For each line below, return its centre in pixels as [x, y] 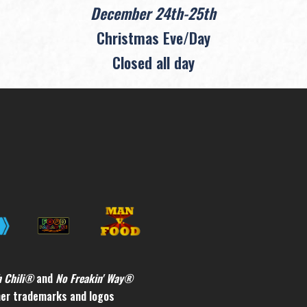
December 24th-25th [153, 13]
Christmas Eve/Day [153, 37]
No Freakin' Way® [94, 279]
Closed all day [153, 62]
